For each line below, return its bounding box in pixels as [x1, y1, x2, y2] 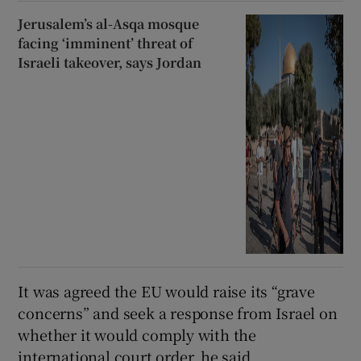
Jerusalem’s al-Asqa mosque [18, 14, 200, 33]
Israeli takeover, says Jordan [18, 52, 202, 72]
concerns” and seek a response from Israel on [18, 302, 338, 324]
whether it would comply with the [18, 324, 257, 346]
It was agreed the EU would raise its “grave [18, 280, 315, 302]
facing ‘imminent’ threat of [18, 33, 193, 52]
